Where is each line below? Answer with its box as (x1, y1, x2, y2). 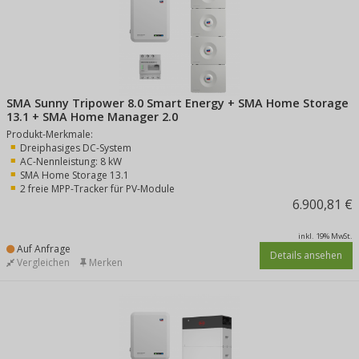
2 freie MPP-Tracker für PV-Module (20, 182, 175, 196)
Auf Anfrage (14, 242, 71, 256)
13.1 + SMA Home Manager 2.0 (6, 109, 178, 124)
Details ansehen (270, 248, 342, 262)
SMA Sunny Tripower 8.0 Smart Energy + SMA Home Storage (6, 95, 349, 111)
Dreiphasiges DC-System (20, 141, 131, 155)
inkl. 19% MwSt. (298, 231, 353, 241)
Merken (87, 256, 123, 269)
